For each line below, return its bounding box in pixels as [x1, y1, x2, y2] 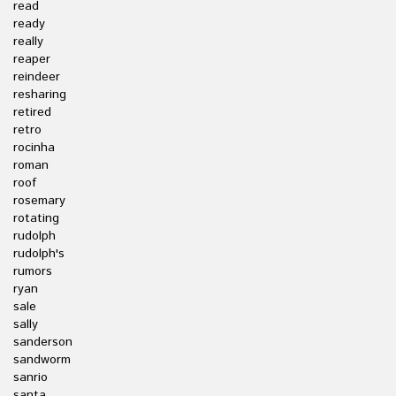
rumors [13, 263, 52, 280]
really [13, 33, 43, 50]
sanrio [13, 369, 48, 386]
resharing [13, 86, 66, 103]
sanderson [13, 333, 72, 351]
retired [13, 103, 51, 121]
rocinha [13, 139, 55, 156]
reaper [13, 50, 50, 68]
